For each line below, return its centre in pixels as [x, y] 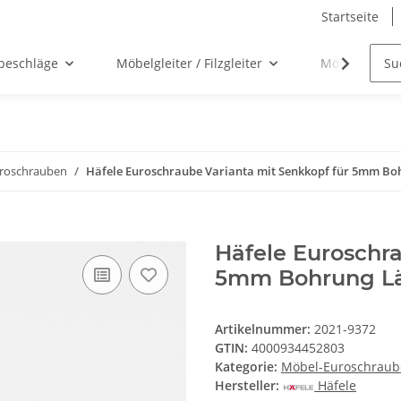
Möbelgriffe [355, 64]
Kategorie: [248, 367]
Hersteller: [247, 386]
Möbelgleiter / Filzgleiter [189, 64]
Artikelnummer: [264, 329]
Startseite [350, 17]
